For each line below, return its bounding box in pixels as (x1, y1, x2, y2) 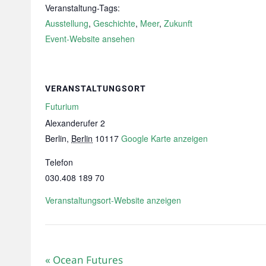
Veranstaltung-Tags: (45, 2, 120, 14)
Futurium (45, 100, 79, 112)
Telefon (45, 156, 73, 168)
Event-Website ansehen (45, 33, 135, 45)
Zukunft (164, 17, 192, 29)
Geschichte (93, 17, 135, 29)
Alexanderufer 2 (45, 117, 105, 129)
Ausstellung (45, 17, 88, 29)
